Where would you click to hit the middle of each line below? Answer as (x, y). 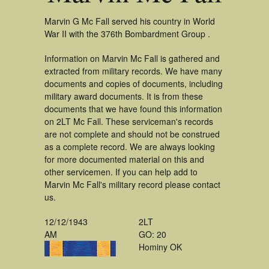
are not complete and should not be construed (132, 134)
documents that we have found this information (133, 109)
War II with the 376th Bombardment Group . (127, 34)
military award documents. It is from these (124, 96)
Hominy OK (160, 247)
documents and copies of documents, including (134, 83)
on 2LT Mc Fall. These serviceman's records (129, 121)
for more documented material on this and (124, 159)
